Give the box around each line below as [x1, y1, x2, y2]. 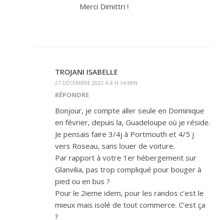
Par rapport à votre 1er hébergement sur [55, 152, 196, 163]
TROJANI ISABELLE [55, 66, 118, 77]
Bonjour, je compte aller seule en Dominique [55, 105, 204, 115]
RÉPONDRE [55, 90, 89, 99]
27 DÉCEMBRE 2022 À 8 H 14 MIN [55, 79, 137, 86]
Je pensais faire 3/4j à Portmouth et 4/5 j [55, 129, 194, 139]
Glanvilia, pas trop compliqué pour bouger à [55, 164, 201, 174]
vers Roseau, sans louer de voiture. [55, 140, 175, 151]
